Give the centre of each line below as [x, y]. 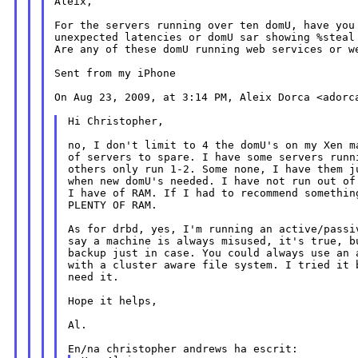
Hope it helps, [113, 301]
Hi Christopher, [116, 121]
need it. [94, 277]
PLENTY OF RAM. [113, 205]
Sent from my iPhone [115, 74]
